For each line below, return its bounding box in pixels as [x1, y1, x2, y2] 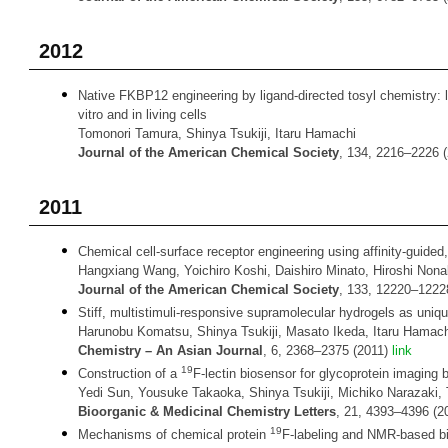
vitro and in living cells [78, 107, 207, 122]
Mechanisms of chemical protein [78, 427, 270, 442]
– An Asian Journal [145, 343, 263, 358]
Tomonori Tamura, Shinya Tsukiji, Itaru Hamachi [78, 126, 356, 141]
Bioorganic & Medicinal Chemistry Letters [78, 404, 336, 419]
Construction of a [78, 366, 181, 381]
